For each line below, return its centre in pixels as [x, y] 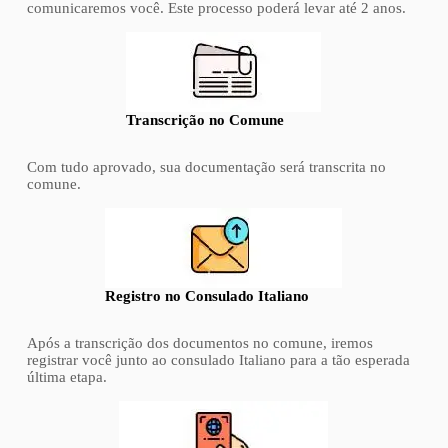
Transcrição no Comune [205, 119]
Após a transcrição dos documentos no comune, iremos [199, 342]
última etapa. [66, 376]
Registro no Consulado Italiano [207, 295]
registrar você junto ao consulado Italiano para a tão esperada [218, 359]
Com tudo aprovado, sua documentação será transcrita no [206, 166]
